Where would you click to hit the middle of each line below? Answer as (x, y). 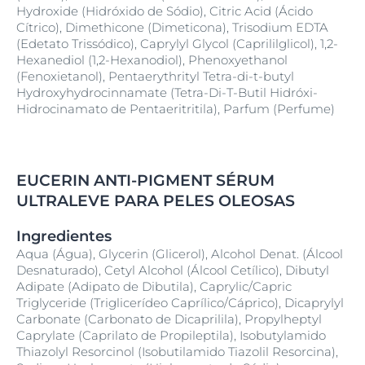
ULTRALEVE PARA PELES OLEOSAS (156, 201)
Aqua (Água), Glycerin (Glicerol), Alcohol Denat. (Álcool (180, 254)
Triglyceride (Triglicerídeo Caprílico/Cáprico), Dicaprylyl (180, 303)
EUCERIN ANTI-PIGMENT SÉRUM (145, 180)
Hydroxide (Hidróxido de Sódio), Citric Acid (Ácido (165, 11)
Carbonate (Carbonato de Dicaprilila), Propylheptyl (169, 319)
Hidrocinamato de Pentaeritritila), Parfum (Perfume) (176, 109)
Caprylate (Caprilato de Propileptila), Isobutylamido (171, 335)
